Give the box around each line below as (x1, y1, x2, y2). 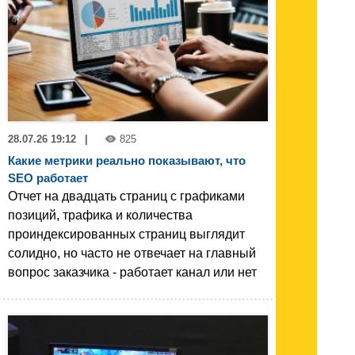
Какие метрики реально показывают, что (8, 154, 246, 168)
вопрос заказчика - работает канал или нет (8, 265, 257, 280)
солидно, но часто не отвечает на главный (8, 246, 256, 261)
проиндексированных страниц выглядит (8, 227, 245, 242)
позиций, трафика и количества (8, 208, 193, 223)
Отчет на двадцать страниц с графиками (8, 189, 245, 204)
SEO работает (8, 171, 88, 185)
